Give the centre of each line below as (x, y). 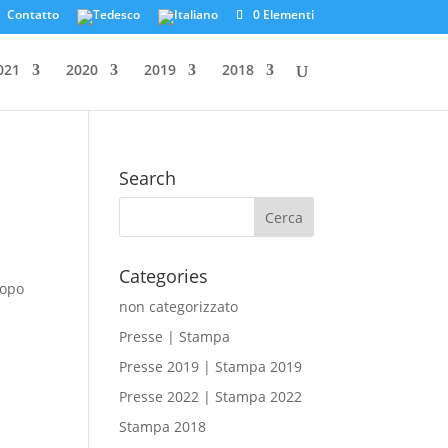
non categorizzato (179, 306)
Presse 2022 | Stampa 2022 (211, 396)
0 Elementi (283, 14)
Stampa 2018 (163, 426)
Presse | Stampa (175, 336)
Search (148, 178)
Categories (164, 276)
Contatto (32, 14)
